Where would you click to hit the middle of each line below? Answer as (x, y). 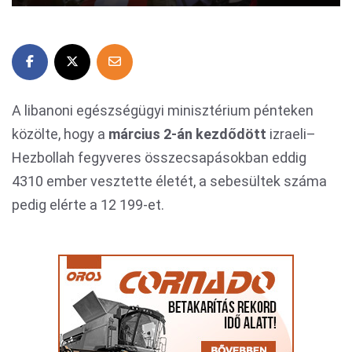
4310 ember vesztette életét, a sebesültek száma (169, 181)
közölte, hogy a (60, 134)
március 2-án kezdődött (187, 134)
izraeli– (291, 134)
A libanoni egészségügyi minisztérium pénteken (163, 110)
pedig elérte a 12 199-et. (88, 205)
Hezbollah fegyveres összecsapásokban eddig (159, 158)
